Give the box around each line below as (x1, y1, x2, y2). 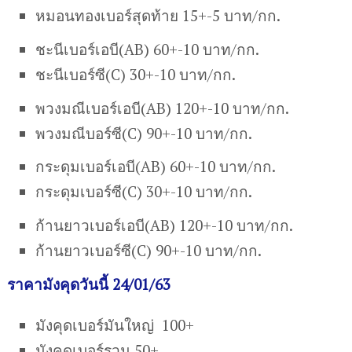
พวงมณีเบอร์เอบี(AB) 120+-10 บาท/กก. (35, 97, 290, 118)
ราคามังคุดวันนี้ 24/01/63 (6, 274, 170, 295)
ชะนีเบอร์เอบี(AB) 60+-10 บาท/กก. (35, 38, 260, 59)
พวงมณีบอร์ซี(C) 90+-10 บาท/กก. (35, 123, 253, 143)
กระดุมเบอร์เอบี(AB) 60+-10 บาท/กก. (35, 156, 277, 177)
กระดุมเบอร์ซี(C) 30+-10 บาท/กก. (35, 181, 253, 202)
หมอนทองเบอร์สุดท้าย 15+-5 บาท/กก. (35, 5, 281, 25)
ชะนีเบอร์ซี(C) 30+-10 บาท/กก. (35, 64, 236, 84)
